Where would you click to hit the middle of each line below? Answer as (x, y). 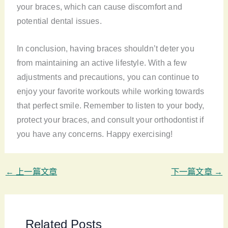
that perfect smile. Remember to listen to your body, (110, 105)
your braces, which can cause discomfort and (99, 6)
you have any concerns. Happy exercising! (95, 134)
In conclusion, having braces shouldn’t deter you (105, 48)
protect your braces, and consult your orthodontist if (110, 119)
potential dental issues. (59, 21)
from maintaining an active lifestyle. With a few (102, 62)
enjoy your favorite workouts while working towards (110, 91)
